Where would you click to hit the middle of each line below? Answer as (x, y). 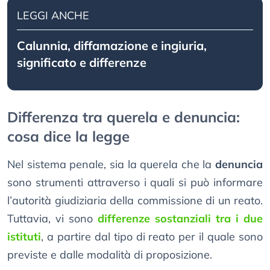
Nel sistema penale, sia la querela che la (111, 165)
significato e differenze (82, 63)
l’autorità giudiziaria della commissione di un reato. (135, 201)
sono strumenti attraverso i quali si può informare (135, 183)
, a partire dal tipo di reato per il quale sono (152, 237)
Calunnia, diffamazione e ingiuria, (112, 46)
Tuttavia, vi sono (52, 219)
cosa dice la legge (68, 137)
